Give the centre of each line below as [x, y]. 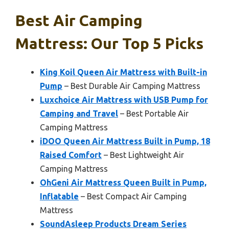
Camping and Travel [79, 113]
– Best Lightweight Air [143, 155]
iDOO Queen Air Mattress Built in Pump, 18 [125, 141]
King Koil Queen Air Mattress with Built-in [123, 72]
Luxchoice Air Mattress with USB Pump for [124, 99]
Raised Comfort [71, 155]
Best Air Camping [79, 20]
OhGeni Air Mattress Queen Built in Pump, [123, 182]
